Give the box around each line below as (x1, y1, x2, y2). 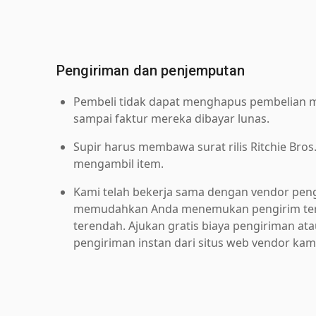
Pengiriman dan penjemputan (56, 61, 245, 79)
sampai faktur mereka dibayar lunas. (73, 110, 269, 126)
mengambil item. (73, 155, 164, 171)
